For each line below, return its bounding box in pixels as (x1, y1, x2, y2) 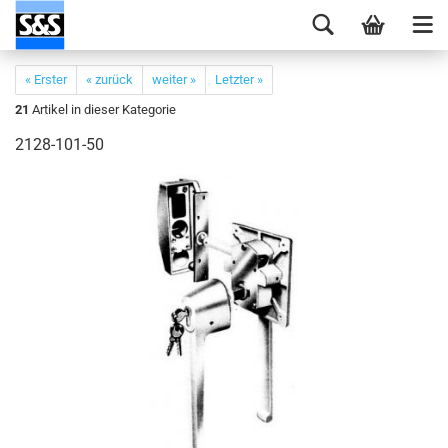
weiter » (152, 72, 196, 87)
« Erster (25, 72, 67, 87)
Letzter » (215, 72, 263, 87)
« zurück (86, 72, 133, 87)
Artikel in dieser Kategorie (29, 102, 176, 117)
